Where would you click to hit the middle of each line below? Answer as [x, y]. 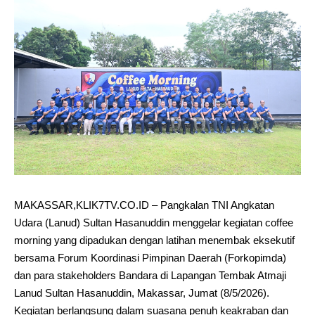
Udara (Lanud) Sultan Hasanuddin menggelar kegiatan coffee [154, 222]
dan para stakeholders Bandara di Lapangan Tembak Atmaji [150, 275]
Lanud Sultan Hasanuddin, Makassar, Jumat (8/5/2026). [142, 292]
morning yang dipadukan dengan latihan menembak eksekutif [154, 240]
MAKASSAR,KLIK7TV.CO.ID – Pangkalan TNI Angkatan [144, 205]
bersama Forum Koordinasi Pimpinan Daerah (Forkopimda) [150, 257]
